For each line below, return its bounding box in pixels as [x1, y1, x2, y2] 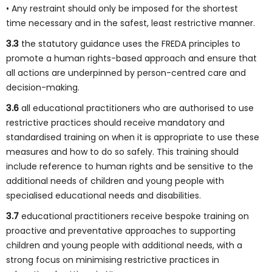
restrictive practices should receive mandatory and [6, 117, 225, 129]
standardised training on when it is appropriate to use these [6, 131, 259, 143]
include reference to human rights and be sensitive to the [6, 160, 253, 172]
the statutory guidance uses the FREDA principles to [21, 38, 240, 50]
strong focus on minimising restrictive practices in [6, 254, 219, 266]
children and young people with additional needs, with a [6, 239, 242, 251]
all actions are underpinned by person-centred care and [6, 67, 246, 79]
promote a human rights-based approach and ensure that [6, 52, 257, 64]
